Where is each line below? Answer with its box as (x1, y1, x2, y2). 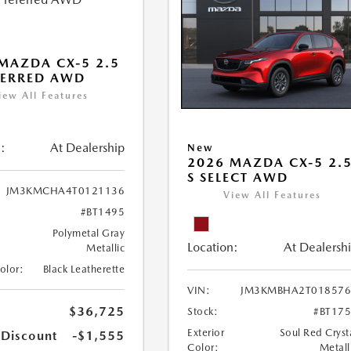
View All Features (223, 190, 322, 201)
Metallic (86, 242, 125, 254)
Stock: (187, 306, 219, 318)
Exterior (187, 327, 225, 339)
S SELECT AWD (187, 170, 289, 186)
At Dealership (50, 140, 125, 155)
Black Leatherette (42, 263, 125, 275)
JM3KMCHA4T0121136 (5, 185, 125, 197)
